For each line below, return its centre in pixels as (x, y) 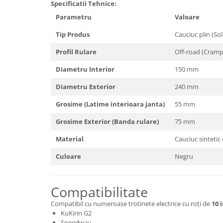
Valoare (187, 17)
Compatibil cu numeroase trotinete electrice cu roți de (131, 204)
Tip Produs (73, 34)
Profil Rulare (76, 52)
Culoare (68, 156)
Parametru (74, 17)
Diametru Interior (85, 69)
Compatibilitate (99, 192)
